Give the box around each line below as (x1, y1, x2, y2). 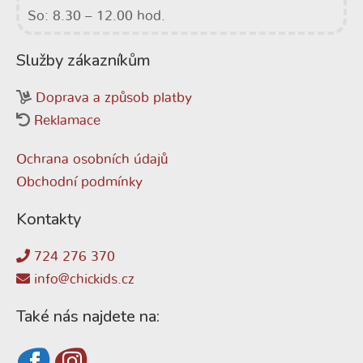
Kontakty (16, 208, 81, 230)
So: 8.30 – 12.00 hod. (28, 9, 165, 23)
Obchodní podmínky (16, 175, 143, 189)
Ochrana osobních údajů (16, 152, 168, 166)
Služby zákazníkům (16, 49, 151, 71)
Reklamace (34, 113, 100, 127)
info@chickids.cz (30, 272, 135, 286)
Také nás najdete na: (16, 305, 160, 327)
